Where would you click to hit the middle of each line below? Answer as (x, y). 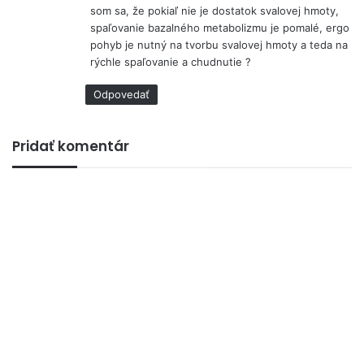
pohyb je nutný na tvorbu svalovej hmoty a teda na (219, 45)
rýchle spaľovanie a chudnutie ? (171, 62)
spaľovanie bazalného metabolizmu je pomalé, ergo (220, 28)
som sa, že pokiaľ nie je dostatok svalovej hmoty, (214, 11)
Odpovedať (121, 95)
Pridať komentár (71, 147)
